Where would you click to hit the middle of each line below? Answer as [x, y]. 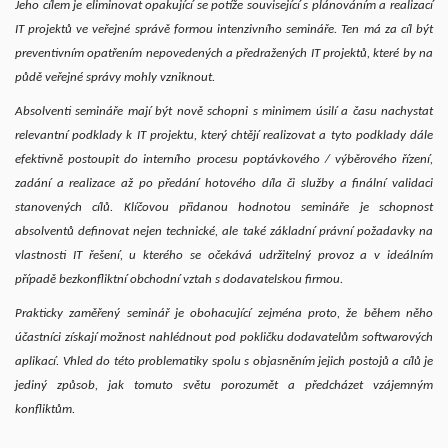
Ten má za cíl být [387, 29]
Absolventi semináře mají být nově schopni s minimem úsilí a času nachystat [224, 111]
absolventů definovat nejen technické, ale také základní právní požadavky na [224, 231]
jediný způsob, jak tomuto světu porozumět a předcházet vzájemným [224, 385]
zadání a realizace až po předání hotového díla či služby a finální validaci [224, 183]
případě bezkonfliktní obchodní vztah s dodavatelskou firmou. [179, 279]
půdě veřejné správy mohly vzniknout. [115, 77]
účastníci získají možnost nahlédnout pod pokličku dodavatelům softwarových [224, 337]
